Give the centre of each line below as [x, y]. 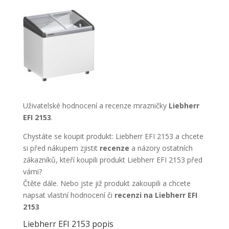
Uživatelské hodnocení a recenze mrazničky [96, 106]
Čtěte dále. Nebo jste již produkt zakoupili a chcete [107, 183]
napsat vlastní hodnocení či [68, 195]
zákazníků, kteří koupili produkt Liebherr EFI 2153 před [112, 160]
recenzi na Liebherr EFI [156, 195]
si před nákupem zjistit [61, 148]
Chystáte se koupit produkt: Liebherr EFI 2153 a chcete [113, 136]
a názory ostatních [162, 148]
